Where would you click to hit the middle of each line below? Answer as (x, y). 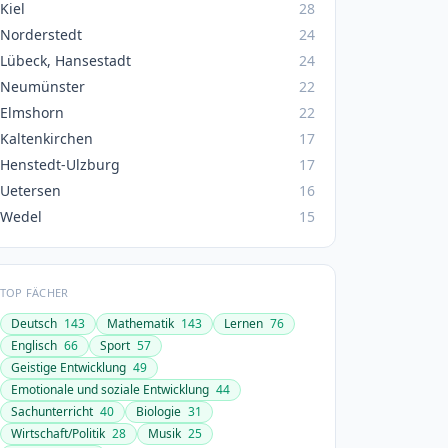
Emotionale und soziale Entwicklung (109, 389)
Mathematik (140, 323)
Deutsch (33, 323)
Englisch (33, 345)
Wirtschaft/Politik (57, 433)
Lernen (243, 323)
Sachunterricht (51, 411)
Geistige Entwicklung (68, 367)
